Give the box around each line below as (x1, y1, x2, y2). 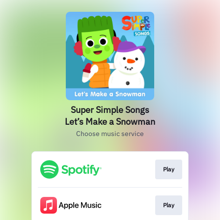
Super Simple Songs (71, 104, 149, 115)
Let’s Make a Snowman (65, 116, 155, 127)
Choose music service (76, 129, 144, 138)
